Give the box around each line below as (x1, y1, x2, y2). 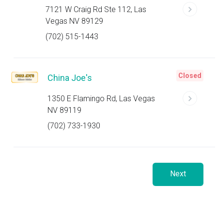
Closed (178, 72, 201, 79)
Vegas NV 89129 (45, 16, 103, 26)
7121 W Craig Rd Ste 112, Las (45, 5, 146, 14)
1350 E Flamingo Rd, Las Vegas (47, 94, 155, 103)
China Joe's (47, 73, 92, 83)
